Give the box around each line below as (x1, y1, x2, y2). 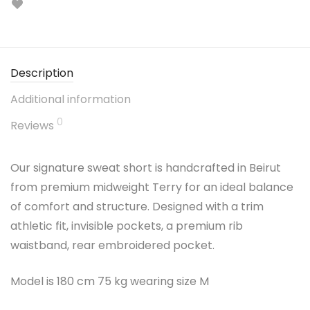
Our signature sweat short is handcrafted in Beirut (10, 160, 281, 176)
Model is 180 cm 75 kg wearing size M (10, 273, 209, 289)
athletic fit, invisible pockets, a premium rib (10, 218, 243, 234)
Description (10, 65, 73, 81)
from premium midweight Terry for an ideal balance (10, 179, 293, 195)
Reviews (10, 118, 57, 134)
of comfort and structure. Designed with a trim (10, 199, 264, 215)
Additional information (10, 91, 131, 107)
